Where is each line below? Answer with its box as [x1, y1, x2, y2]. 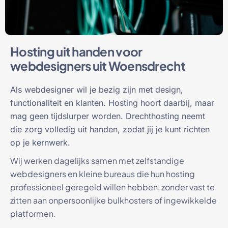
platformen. [10, 208, 56, 219]
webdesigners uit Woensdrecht [10, 58, 185, 73]
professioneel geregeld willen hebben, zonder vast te [10, 181, 215, 192]
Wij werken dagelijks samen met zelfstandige [10, 155, 184, 166]
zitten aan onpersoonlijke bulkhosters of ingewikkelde [10, 194, 217, 206]
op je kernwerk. [10, 137, 70, 148]
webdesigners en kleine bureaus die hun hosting [10, 168, 195, 179]
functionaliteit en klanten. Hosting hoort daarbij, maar [10, 97, 214, 108]
